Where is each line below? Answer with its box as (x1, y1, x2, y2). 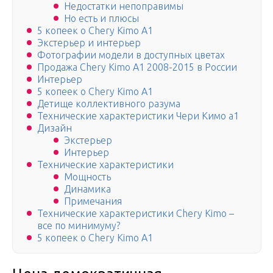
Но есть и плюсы (64, 13, 139, 24)
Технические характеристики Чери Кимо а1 (37, 110, 239, 122)
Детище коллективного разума (37, 98, 180, 110)
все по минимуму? (37, 220, 120, 232)
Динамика (64, 183, 111, 195)
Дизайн (37, 122, 72, 134)
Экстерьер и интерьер (37, 37, 141, 49)
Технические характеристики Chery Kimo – (37, 208, 234, 219)
